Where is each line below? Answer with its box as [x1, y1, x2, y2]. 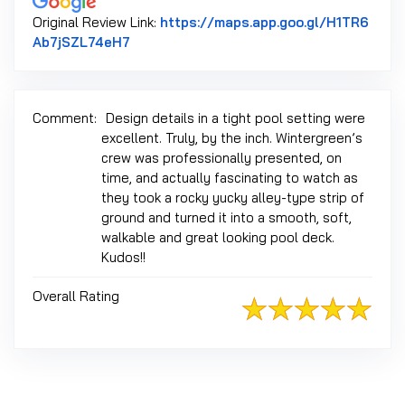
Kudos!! [101, 249, 146, 267]
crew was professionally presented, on [101, 149, 342, 167]
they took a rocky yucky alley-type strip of [101, 189, 364, 207]
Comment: [33, 109, 97, 127]
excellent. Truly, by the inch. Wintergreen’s [101, 129, 363, 147]
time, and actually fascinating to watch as [101, 169, 358, 187]
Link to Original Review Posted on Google [129, 32, 401, 50]
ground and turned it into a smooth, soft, [101, 209, 352, 227]
